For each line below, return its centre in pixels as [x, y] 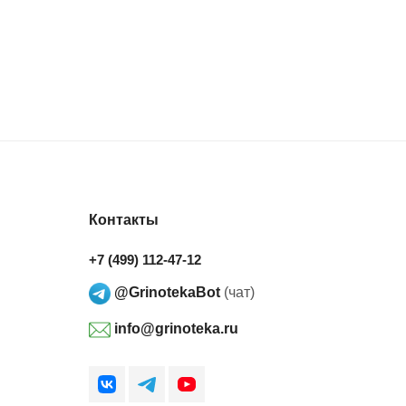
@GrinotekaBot [165, 293]
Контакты [124, 220]
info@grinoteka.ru [174, 329]
